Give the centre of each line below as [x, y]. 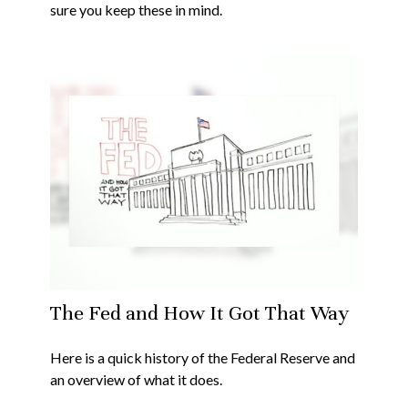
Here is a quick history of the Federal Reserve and [203, 357]
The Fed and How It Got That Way [199, 312]
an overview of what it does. [136, 379]
